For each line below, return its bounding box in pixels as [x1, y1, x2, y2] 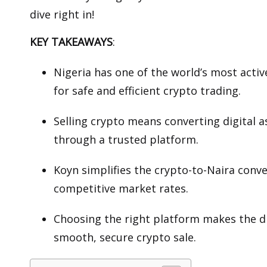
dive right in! [30, 7, 94, 22]
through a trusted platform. [54, 132, 198, 147]
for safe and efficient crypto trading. [54, 83, 241, 98]
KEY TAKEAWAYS [30, 35, 113, 49]
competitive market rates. [54, 181, 188, 196]
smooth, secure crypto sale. [54, 230, 196, 245]
